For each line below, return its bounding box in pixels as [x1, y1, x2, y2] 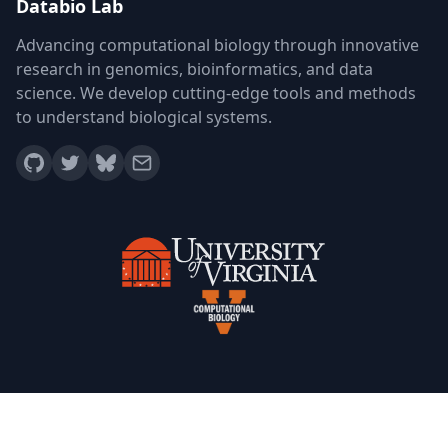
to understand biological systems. [16, 106, 272, 128]
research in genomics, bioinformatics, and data [16, 58, 373, 80]
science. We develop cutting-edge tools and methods [16, 82, 416, 104]
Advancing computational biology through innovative [16, 34, 419, 56]
